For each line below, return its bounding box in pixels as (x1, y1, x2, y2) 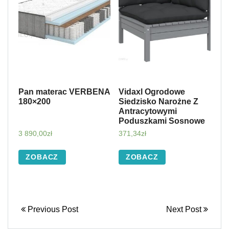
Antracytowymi (118, 107, 177, 116)
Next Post (166, 205, 203, 214)
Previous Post (26, 205, 78, 214)
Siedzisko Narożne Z (118, 97, 198, 106)
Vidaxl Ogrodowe (118, 87, 185, 97)
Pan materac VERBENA (18, 87, 110, 97)
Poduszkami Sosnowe (118, 117, 205, 126)
